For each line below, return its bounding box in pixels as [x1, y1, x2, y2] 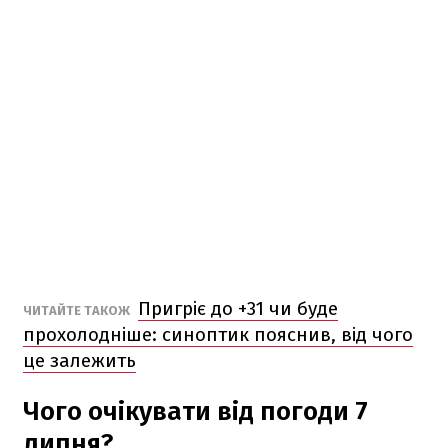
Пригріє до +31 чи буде [138, 296, 338, 320]
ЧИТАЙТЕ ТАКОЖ [23, 302, 133, 318]
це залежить [23, 348, 136, 372]
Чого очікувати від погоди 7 [23, 395, 368, 427]
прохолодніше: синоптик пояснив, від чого [23, 322, 413, 346]
